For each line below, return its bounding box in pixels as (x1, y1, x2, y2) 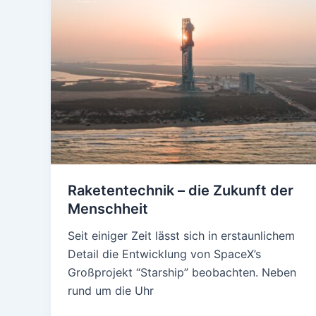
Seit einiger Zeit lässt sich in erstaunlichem (68, 229, 295, 243)
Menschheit (68, 200, 148, 218)
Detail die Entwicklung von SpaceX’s (68, 247, 261, 262)
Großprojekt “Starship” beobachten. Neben (68, 265, 296, 280)
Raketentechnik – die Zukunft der (68, 182, 293, 200)
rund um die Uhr (68, 284, 154, 298)
